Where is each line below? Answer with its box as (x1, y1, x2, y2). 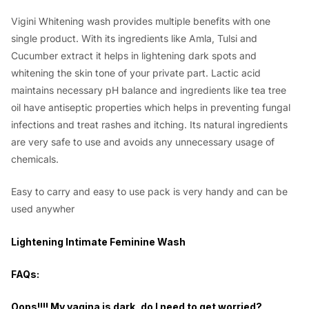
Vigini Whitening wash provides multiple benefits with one (11, 14, 270, 27)
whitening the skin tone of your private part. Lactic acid (11, 66, 261, 79)
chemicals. (11, 152, 59, 165)
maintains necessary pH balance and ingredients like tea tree (11, 83, 286, 96)
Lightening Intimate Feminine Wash (11, 235, 186, 248)
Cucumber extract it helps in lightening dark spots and (11, 49, 257, 61)
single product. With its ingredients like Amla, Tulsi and (11, 32, 257, 44)
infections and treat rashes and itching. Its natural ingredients (11, 118, 288, 130)
